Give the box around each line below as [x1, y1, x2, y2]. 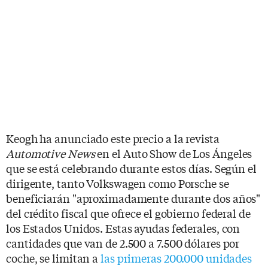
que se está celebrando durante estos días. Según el [6, 160, 257, 176]
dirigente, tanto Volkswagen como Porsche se [6, 175, 229, 191]
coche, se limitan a [6, 249, 100, 266]
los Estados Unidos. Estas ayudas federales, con [6, 220, 240, 236]
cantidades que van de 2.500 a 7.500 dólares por [6, 234, 240, 251]
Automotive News [6, 145, 95, 161]
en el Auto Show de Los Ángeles [95, 145, 252, 161]
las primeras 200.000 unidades [100, 249, 252, 266]
